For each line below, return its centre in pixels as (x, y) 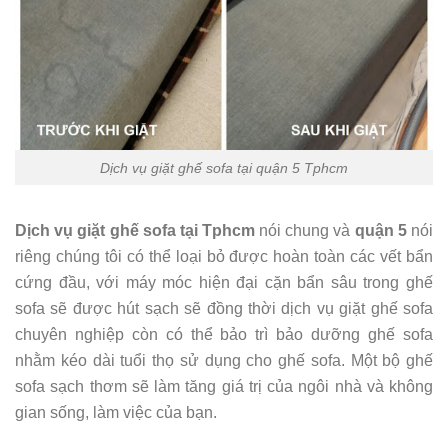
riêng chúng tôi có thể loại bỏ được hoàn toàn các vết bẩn (224, 257)
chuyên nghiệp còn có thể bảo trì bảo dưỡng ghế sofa (224, 335)
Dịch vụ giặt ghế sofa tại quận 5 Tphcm (224, 167)
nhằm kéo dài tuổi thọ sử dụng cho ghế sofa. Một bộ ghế (224, 361)
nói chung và (305, 231)
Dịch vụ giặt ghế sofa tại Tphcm (135, 231)
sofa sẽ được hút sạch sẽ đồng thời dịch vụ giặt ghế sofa (224, 309)
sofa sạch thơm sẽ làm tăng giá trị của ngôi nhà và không (224, 387)
